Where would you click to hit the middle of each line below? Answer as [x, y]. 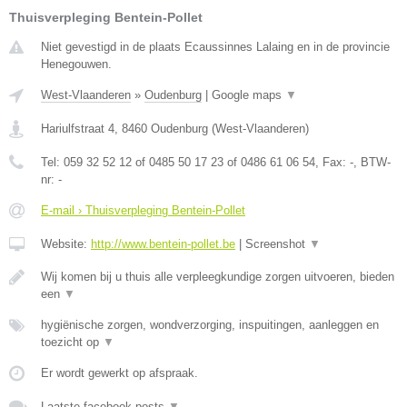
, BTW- [372, 163]
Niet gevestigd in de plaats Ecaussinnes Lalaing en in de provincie [215, 47]
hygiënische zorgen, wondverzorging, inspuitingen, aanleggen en [210, 325]
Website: [66, 244]
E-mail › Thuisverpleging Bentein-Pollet [143, 211]
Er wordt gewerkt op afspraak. [119, 373]
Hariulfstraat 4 [78, 129]
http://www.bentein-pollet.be [163, 244]
